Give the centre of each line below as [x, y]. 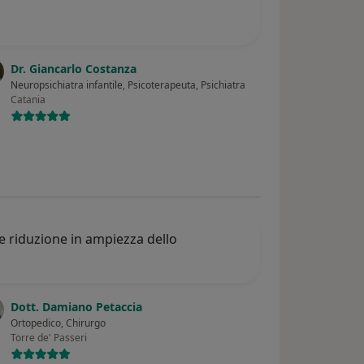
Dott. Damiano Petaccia [77, 307]
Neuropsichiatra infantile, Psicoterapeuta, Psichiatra [128, 85]
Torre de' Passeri [49, 338]
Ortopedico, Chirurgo [58, 323]
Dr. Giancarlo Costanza [74, 69]
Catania [28, 100]
